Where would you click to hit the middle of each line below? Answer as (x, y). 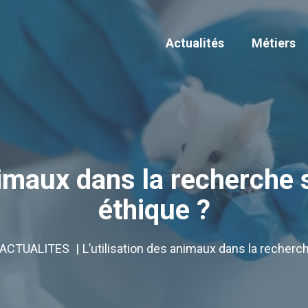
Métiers (274, 43)
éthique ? (154, 210)
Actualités (195, 43)
